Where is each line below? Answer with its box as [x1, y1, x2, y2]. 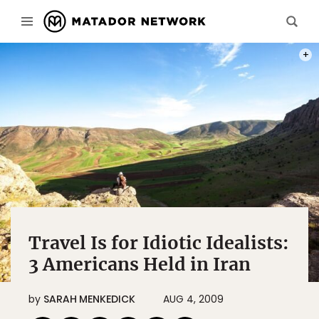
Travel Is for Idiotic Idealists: [28, 231, 289, 254]
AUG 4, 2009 [163, 292, 224, 306]
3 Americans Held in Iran [28, 253, 251, 276]
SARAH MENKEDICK [43, 292, 135, 306]
